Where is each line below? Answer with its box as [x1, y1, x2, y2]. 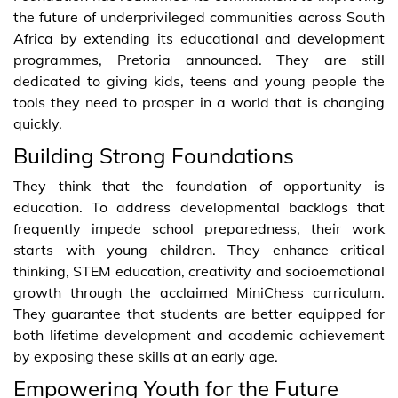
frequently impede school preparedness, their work [13, 219, 385, 237]
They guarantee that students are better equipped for [13, 304, 385, 322]
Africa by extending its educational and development [13, 28, 385, 47]
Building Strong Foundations [13, 141, 294, 169]
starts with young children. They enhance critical [13, 240, 385, 259]
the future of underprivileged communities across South [13, 7, 385, 26]
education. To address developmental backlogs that [13, 197, 385, 216]
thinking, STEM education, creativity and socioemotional [13, 261, 385, 280]
